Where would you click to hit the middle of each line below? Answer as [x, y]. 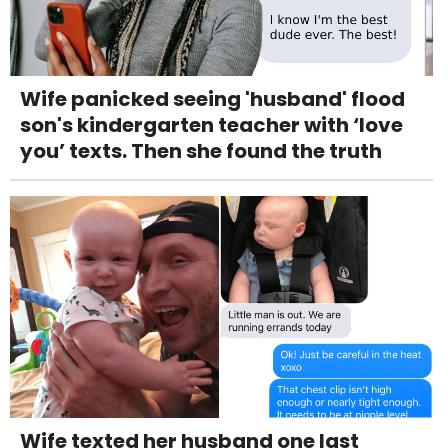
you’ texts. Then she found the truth [201, 151]
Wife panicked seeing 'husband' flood [212, 99]
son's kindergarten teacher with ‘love [211, 125]
